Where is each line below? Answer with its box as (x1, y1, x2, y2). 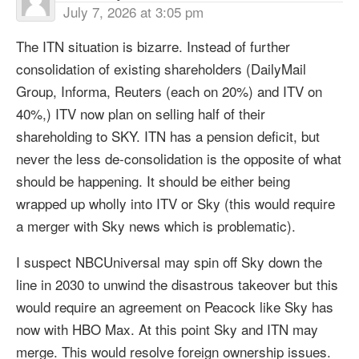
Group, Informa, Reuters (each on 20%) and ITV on (16, 81, 322, 102)
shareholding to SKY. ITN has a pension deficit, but (16, 126, 320, 147)
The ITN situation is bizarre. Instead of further (16, 36, 290, 57)
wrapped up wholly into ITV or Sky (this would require (16, 193, 335, 214)
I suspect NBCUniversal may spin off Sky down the (16, 252, 322, 272)
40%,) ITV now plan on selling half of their (16, 103, 265, 124)
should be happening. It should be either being (16, 171, 290, 192)
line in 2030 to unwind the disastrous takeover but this (16, 274, 338, 295)
